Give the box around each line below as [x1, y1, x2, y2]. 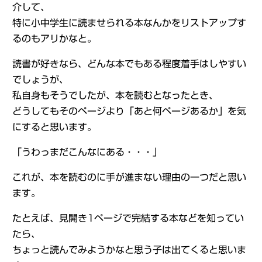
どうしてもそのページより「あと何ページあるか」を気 [12, 106, 246, 116]
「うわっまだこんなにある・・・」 [12, 147, 162, 157]
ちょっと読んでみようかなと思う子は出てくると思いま [12, 245, 246, 254]
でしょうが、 [12, 75, 68, 84]
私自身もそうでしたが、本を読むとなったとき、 [12, 91, 218, 100]
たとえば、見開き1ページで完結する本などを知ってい [12, 213, 244, 223]
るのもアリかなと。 [12, 34, 96, 43]
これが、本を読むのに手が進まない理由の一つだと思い [12, 173, 246, 182]
